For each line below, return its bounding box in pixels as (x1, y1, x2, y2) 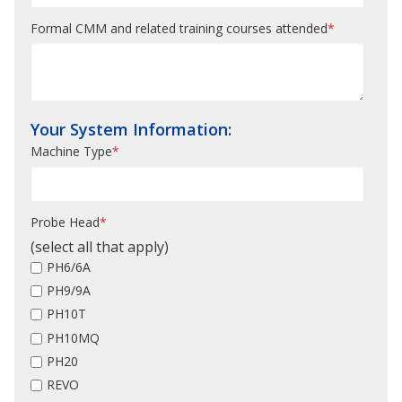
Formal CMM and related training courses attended (31, 20, 328, 38)
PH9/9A (47, 282, 92, 300)
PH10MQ (47, 328, 100, 346)
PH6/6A (47, 258, 92, 275)
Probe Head (31, 213, 100, 231)
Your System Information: (31, 118, 232, 141)
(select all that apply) (31, 236, 169, 257)
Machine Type (31, 143, 112, 161)
